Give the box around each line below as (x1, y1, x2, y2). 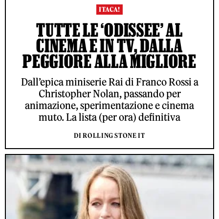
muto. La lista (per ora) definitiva (39, 111, 180, 124)
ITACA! (98, 5, 121, 14)
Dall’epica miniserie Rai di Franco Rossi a (21, 76, 198, 88)
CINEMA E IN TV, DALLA (36, 35, 183, 56)
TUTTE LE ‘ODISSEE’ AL (36, 20, 183, 41)
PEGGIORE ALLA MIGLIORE (22, 51, 197, 72)
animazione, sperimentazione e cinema (25, 99, 194, 112)
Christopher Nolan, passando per (38, 88, 181, 100)
